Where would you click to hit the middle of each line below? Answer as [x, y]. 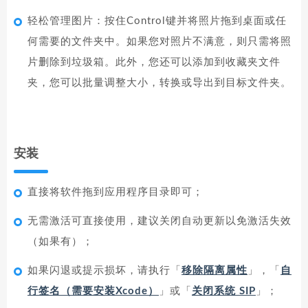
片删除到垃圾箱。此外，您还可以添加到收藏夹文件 [154, 62]
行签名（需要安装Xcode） [93, 291]
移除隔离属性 [214, 271]
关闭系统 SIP [224, 291]
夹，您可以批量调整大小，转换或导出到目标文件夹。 [159, 83]
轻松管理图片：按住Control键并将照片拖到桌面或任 [157, 21]
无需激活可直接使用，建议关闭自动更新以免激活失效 [159, 221]
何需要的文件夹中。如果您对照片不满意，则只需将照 [159, 42]
